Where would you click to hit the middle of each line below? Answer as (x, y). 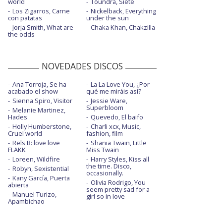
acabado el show (33, 91)
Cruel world (25, 134)
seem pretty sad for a (118, 190)
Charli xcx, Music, (115, 127)
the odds (21, 34)
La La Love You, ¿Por (120, 84)
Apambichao (26, 201)
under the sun (107, 18)
